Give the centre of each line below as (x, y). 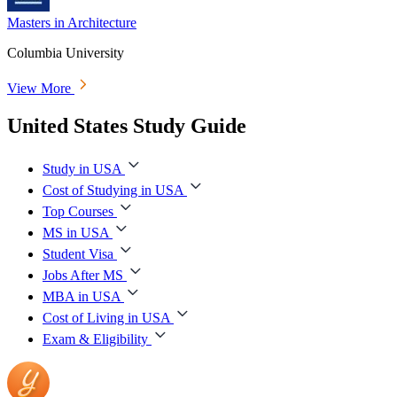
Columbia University (66, 52)
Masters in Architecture (72, 22)
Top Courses (78, 211)
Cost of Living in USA (106, 317)
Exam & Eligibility (95, 339)
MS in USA (76, 232)
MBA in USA (82, 296)
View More (41, 88)
